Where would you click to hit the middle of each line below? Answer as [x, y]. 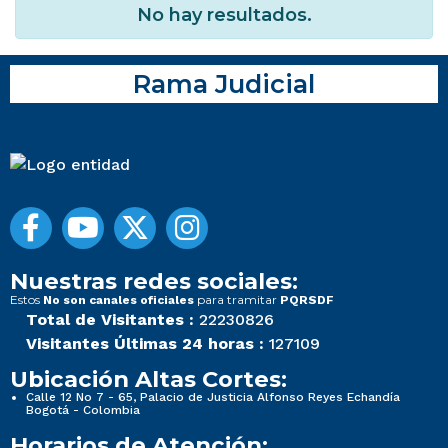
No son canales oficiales [118, 299]
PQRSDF [307, 299]
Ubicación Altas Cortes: [148, 378]
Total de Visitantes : [110, 319]
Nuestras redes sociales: [154, 280]
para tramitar [237, 299]
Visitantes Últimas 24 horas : [145, 343]
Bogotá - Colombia [83, 409]
